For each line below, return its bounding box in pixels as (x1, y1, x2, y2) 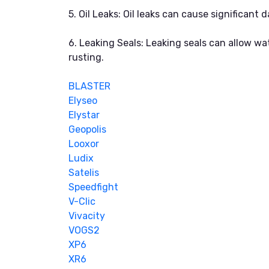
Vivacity (68, 210, 105, 222)
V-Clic (68, 195, 95, 207)
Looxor (68, 138, 99, 150)
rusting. (68, 51, 104, 63)
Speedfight (68, 181, 118, 193)
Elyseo (68, 94, 97, 106)
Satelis (68, 166, 99, 178)
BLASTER (68, 80, 110, 92)
